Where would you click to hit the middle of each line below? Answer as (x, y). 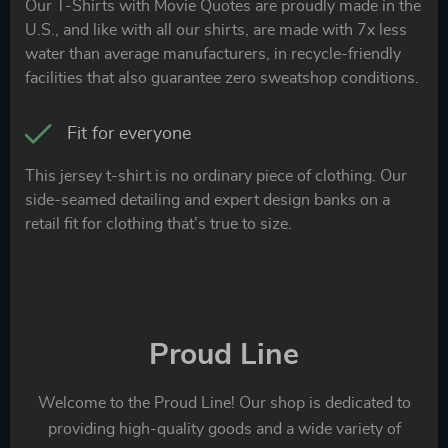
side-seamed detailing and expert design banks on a (207, 199)
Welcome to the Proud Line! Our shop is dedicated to (224, 402)
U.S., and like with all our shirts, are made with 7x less (216, 29)
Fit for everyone (129, 133)
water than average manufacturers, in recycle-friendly (213, 53)
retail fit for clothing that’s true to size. (158, 223)
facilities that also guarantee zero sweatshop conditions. (222, 77)
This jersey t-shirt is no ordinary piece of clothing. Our (216, 175)
